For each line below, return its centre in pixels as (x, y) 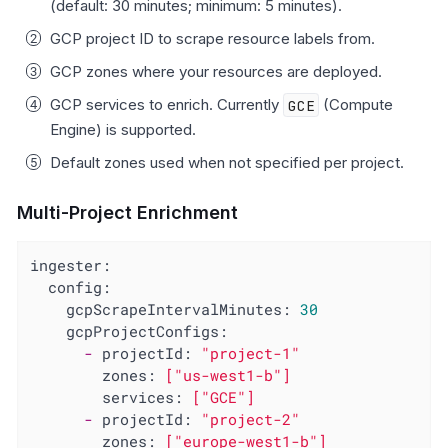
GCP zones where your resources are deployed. (216, 72)
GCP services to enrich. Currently (166, 105)
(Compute (356, 105)
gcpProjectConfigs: (147, 331)
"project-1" (251, 353)
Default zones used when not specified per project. (227, 163)
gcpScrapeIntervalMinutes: (179, 309)
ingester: (71, 265)
